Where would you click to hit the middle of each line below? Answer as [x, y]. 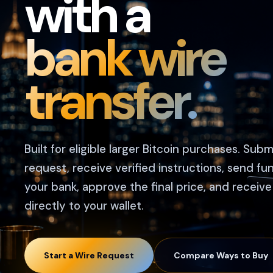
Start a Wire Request [89, 255]
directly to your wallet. [84, 206]
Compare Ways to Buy [221, 255]
